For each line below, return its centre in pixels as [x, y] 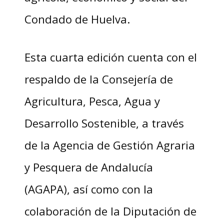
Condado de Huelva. [77, 19]
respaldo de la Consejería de [98, 79]
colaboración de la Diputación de [110, 211]
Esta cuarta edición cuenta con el [110, 57]
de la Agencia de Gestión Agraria [109, 145]
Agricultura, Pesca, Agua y [92, 101]
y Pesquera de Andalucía [88, 167]
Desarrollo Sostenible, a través [104, 123]
